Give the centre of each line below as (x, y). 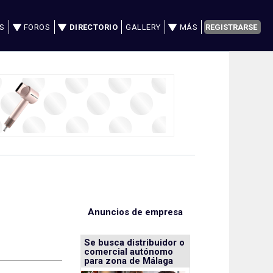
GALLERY (143, 27)
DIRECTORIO (94, 27)
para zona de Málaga (129, 261)
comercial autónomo (129, 252)
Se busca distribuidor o (134, 243)
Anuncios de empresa (135, 212)
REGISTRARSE (232, 27)
